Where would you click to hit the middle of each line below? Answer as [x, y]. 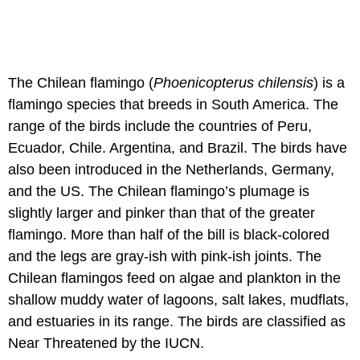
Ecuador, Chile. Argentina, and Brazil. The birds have [178, 147]
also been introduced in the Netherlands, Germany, [171, 169]
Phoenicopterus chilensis [233, 82]
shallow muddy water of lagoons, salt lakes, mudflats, [178, 299]
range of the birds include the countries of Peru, [160, 126]
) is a [329, 82]
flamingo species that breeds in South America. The [173, 104]
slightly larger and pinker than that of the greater [162, 213]
